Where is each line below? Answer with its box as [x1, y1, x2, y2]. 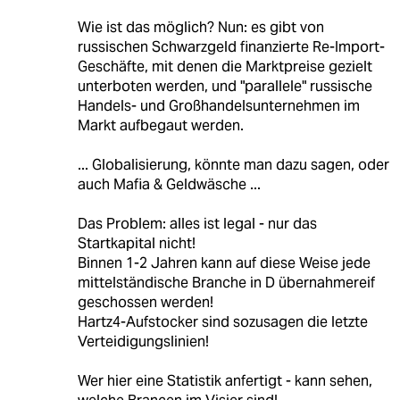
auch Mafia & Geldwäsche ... [77, 175, 261, 195]
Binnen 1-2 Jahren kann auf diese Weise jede [77, 254, 371, 273]
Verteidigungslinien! [77, 332, 209, 352]
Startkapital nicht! [77, 234, 196, 254]
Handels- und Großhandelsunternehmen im [77, 96, 360, 116]
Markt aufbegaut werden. [77, 116, 244, 136]
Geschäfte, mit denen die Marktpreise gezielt [77, 57, 372, 77]
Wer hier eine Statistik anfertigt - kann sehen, [77, 371, 372, 391]
